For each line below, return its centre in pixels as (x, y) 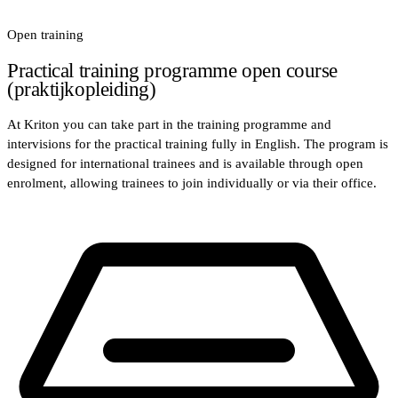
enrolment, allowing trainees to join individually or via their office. (192, 183)
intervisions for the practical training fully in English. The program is (198, 144)
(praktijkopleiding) (82, 89)
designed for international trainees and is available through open (185, 164)
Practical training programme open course (172, 70)
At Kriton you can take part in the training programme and (169, 125)
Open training (45, 35)
